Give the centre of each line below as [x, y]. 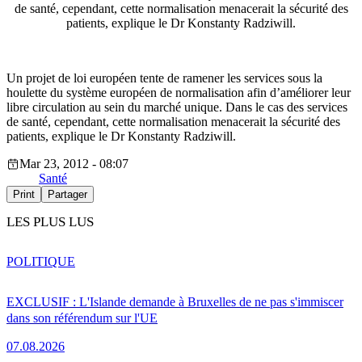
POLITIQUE [41, 261]
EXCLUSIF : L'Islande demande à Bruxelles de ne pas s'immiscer [175, 301]
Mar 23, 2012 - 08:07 [74, 164]
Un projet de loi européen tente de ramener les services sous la [164, 78]
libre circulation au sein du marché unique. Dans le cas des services [177, 107]
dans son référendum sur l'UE [82, 318]
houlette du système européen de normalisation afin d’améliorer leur [179, 93]
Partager [67, 195]
